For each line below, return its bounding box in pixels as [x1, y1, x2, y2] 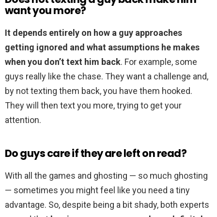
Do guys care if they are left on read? [5, 146, 187, 161]
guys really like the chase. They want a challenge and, [5, 71, 208, 82]
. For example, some [121, 57, 197, 67]
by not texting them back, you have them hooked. [5, 86, 192, 96]
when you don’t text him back [5, 57, 121, 67]
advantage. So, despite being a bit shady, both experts [5, 200, 209, 210]
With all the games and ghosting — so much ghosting [5, 170, 208, 181]
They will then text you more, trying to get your [5, 100, 182, 111]
